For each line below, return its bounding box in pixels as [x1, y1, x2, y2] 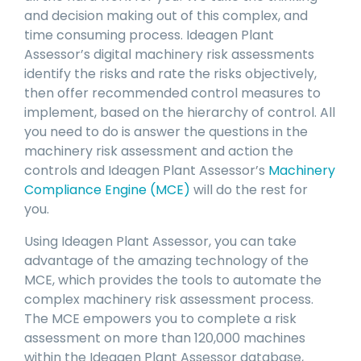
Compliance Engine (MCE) [24, 180, 190, 200]
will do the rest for [190, 180, 308, 200]
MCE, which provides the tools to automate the [24, 271, 322, 290]
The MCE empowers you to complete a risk [24, 309, 297, 329]
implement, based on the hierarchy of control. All [24, 103, 335, 122]
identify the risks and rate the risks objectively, [24, 64, 317, 84]
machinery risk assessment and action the [24, 142, 293, 161]
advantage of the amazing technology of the [24, 251, 309, 271]
